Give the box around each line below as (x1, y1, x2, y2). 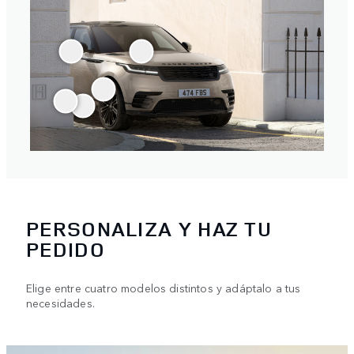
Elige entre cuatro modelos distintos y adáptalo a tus (26, 280, 301, 296)
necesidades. (26, 295, 95, 311)
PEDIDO (26, 235, 105, 264)
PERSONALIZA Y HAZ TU (26, 215, 272, 243)
